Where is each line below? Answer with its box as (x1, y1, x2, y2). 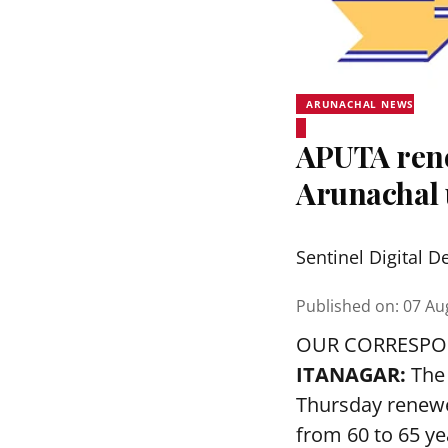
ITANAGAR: (296, 361, 406, 388)
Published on (296, 295, 395, 317)
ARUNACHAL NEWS (306, 97, 415, 111)
